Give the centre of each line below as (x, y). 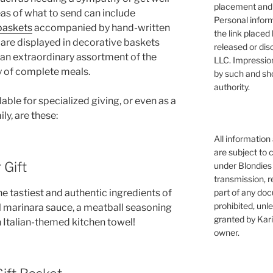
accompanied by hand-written (101, 27)
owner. (226, 232)
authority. (232, 87)
